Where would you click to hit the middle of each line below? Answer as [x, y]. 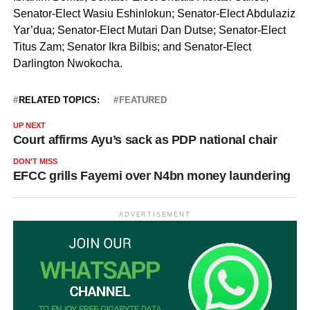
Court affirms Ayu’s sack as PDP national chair [145, 139]
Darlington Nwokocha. [67, 63]
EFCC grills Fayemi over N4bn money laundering [152, 175]
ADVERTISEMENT [155, 214]
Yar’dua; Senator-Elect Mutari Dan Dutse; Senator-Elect [149, 30]
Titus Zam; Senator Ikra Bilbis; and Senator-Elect [132, 46]
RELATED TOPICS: [59, 100]
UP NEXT [29, 125]
